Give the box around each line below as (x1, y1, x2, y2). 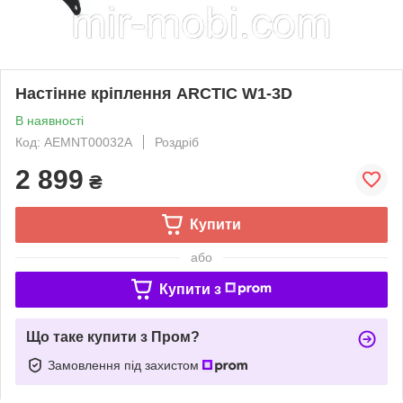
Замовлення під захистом (48, 357, 202, 372)
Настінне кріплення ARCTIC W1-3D (15, 84, 292, 103)
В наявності (15, 112, 84, 128)
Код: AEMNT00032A (15, 134, 132, 149)
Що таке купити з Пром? (26, 328, 200, 345)
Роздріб (155, 134, 199, 149)
